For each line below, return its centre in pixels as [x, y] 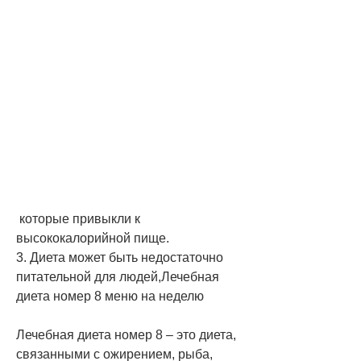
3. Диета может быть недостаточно [120, 257]
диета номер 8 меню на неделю [110, 296]
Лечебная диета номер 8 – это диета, [126, 334]
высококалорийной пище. [93, 238]
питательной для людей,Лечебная [118, 276]
